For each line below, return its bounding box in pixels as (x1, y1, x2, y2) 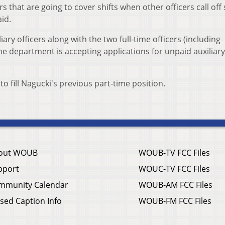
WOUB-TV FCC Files (139, 147, 210, 159)
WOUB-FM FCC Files (139, 195, 211, 207)
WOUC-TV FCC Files (139, 163, 210, 175)
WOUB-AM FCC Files (139, 179, 212, 191)
